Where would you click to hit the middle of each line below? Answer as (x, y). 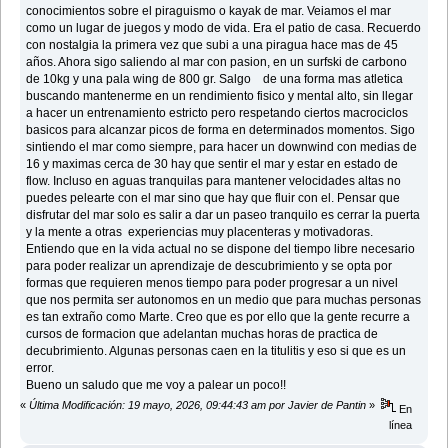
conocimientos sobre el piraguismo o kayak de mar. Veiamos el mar (209, 10)
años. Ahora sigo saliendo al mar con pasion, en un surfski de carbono (217, 61)
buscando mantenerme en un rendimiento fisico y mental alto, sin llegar (220, 95)
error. (40, 367)
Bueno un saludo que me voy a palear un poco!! (156, 384)
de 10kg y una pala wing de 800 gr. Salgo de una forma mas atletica (215, 78)
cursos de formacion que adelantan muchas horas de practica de (202, 333)
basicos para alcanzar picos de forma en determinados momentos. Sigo (221, 129)
